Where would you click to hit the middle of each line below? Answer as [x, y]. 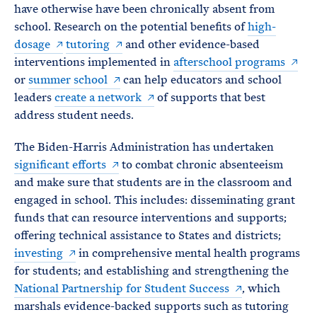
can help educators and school [201, 80]
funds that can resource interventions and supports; [150, 218]
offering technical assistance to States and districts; [148, 236]
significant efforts [60, 165]
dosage [32, 45]
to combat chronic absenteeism [201, 165]
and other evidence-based [191, 45]
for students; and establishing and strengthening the [151, 271]
